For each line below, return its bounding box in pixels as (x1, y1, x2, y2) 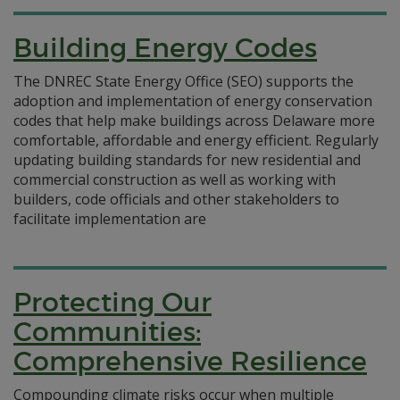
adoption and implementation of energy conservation (13, 91, 372, 111)
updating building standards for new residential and (13, 150, 361, 170)
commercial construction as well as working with (13, 170, 336, 189)
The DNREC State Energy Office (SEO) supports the (13, 71, 354, 91)
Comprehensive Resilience (13, 345, 367, 378)
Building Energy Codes (13, 31, 317, 64)
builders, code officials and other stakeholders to (13, 189, 339, 209)
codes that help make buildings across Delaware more (13, 111, 375, 130)
